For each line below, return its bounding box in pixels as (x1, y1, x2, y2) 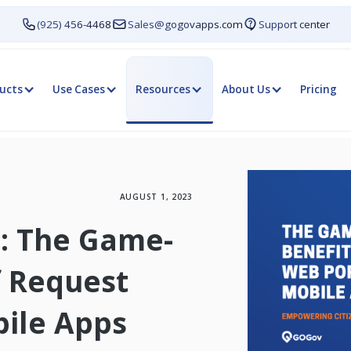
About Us (221, 81, 270, 96)
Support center (258, 17, 330, 32)
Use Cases (52, 81, 105, 96)
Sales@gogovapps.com (127, 17, 243, 32)
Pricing (300, 81, 338, 96)
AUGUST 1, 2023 (119, 191, 193, 203)
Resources (136, 81, 191, 96)
